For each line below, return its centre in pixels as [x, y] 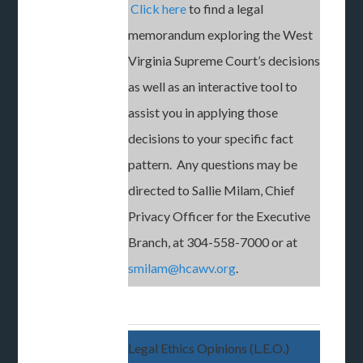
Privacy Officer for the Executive [220, 216]
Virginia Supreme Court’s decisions [224, 60]
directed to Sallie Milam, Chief [212, 190]
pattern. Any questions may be [213, 164]
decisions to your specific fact [211, 138]
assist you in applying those [203, 112]
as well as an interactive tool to [213, 86]
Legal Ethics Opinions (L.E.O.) [209, 348]
